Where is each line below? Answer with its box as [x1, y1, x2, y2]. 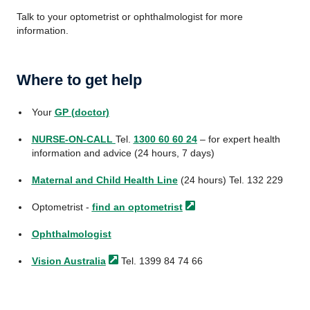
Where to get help [17, 71, 142, 89]
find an [91, 201, 125, 212]
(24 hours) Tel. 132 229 [177, 174, 283, 185]
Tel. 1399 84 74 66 [118, 255, 203, 266]
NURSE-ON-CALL [31, 134, 116, 145]
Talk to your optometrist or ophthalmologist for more [17, 11, 243, 22]
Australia [63, 255, 106, 266]
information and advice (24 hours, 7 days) [31, 147, 215, 158]
